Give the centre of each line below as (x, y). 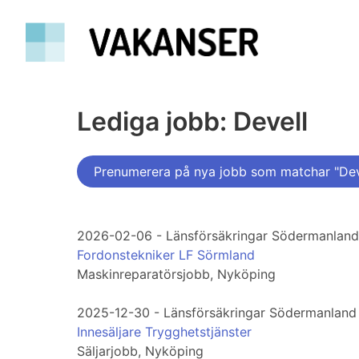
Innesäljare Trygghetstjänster (164, 332)
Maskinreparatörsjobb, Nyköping (176, 274)
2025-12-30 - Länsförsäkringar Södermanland (217, 313)
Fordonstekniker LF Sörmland (166, 255)
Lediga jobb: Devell (192, 122)
